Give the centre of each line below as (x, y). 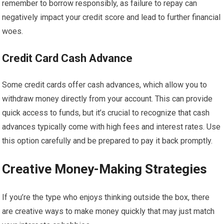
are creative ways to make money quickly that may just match (108, 211)
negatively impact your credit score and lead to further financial (111, 17)
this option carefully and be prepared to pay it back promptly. (107, 141)
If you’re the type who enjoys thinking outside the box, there (106, 197)
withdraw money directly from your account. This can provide (107, 99)
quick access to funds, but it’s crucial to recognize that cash (106, 113)
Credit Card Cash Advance (67, 58)
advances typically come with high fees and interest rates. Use (111, 127)
